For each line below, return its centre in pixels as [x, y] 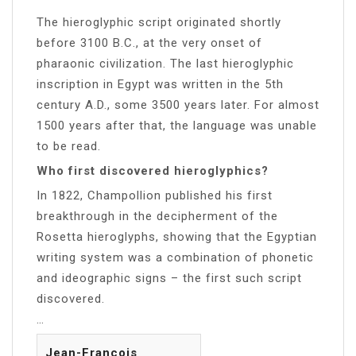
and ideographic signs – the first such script [169, 278]
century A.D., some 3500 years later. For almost [178, 104]
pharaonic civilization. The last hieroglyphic [165, 63]
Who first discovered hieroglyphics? [153, 170]
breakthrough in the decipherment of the [157, 216]
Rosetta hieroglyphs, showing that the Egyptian [177, 236]
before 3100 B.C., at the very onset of [149, 43]
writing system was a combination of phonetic [175, 257]
